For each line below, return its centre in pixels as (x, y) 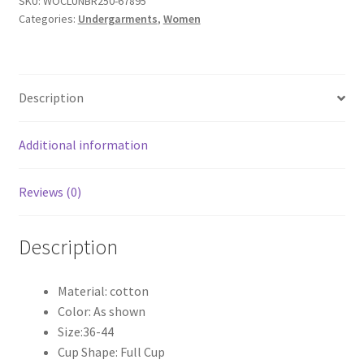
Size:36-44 (85, 331)
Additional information (83, 145)
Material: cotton (103, 290)
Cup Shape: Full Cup (111, 351)
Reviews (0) (50, 192)
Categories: (48, 18)
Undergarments (117, 18)
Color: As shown (101, 311)
